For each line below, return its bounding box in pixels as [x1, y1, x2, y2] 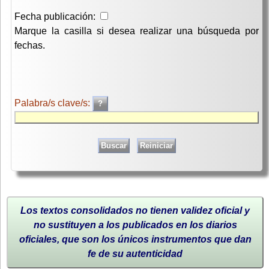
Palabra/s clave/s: [14, 98, 92, 109]
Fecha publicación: [14, 11, 95, 22]
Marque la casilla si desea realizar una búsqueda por [14, 26, 259, 37]
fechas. [14, 40, 45, 51]
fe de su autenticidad [88, 249, 183, 259]
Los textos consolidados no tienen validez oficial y [20, 205, 250, 216]
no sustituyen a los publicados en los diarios [33, 220, 237, 231]
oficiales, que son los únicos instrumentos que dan [19, 234, 252, 245]
